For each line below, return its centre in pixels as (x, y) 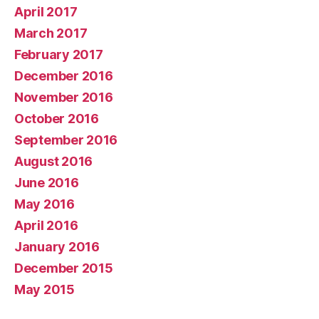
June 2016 (47, 182)
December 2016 (64, 75)
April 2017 (46, 11)
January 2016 (57, 246)
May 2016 (45, 204)
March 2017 (51, 33)
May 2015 (45, 289)
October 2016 (57, 118)
